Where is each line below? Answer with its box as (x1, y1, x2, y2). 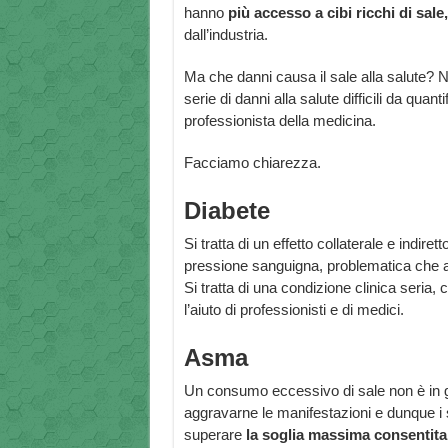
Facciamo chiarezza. (183, 154, 321, 172)
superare (183, 426, 246, 444)
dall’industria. (183, 26, 268, 44)
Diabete (183, 197, 270, 225)
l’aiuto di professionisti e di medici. (183, 301, 404, 319)
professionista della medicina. (183, 112, 376, 130)
